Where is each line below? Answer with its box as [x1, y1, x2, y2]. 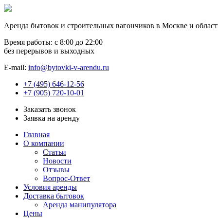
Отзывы [43, 165, 70, 174]
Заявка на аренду [23, 114, 80, 122]
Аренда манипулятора [43, 200, 116, 209]
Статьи [43, 148, 66, 156]
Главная [23, 130, 50, 139]
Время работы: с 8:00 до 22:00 [4, 38, 103, 46]
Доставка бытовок [23, 192, 84, 200]
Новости [43, 157, 72, 165]
